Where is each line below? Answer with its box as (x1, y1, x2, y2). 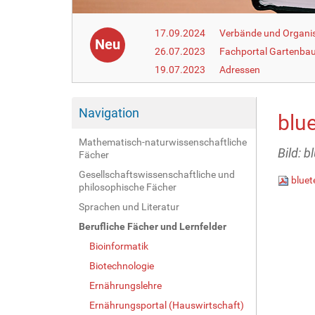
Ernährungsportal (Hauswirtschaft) (89, 299, 244, 311)
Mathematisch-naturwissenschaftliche (79, 136, 247, 148)
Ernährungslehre (89, 279, 162, 291)
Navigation (79, 105, 139, 120)
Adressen (219, 63, 261, 75)
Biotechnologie (89, 259, 154, 271)
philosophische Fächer (79, 181, 176, 193)
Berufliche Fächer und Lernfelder (79, 220, 226, 232)
